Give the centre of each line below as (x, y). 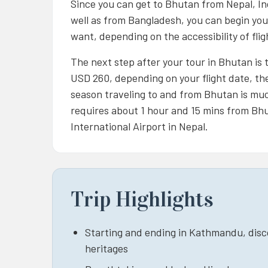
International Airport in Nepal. (139, 126)
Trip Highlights (142, 199)
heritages (106, 248)
